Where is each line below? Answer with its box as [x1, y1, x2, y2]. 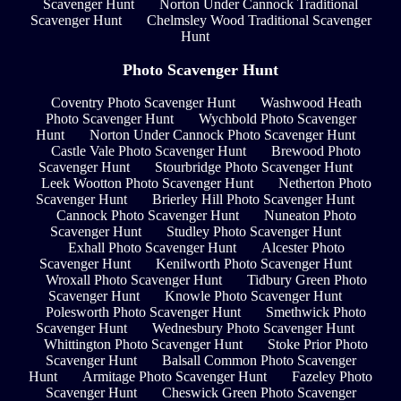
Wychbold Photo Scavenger [198, 111, 356, 127]
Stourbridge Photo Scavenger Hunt [154, 159, 353, 175]
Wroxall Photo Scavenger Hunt [45, 272, 222, 288]
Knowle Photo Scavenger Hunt [165, 288, 342, 304]
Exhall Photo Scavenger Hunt [67, 240, 236, 256]
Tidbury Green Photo [246, 272, 367, 288]
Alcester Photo [260, 240, 345, 256]
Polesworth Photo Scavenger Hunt [46, 304, 241, 320]
